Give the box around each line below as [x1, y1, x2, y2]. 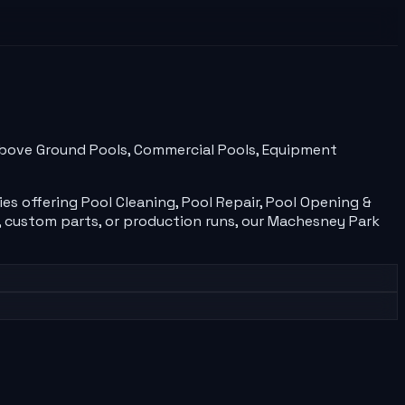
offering [18, 192, 81, 212]
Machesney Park [268, 211, 380, 231]
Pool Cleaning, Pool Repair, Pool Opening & [81, 192, 372, 212]
